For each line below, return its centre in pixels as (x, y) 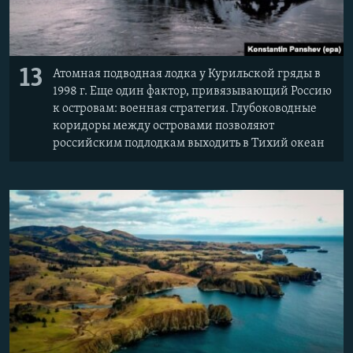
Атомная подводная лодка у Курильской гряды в (187, 74)
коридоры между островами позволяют (163, 126)
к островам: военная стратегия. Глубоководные (185, 109)
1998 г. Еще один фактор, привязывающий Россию (192, 92)
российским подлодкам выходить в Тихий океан (189, 144)
